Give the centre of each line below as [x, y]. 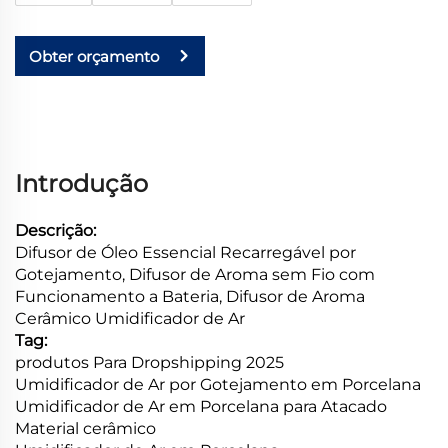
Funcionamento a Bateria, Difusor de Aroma [190, 297]
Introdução [81, 184]
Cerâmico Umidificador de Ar [130, 319]
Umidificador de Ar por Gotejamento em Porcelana [218, 385]
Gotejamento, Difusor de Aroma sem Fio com [195, 275]
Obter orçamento [94, 56]
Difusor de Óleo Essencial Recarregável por [185, 253]
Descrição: [55, 231]
